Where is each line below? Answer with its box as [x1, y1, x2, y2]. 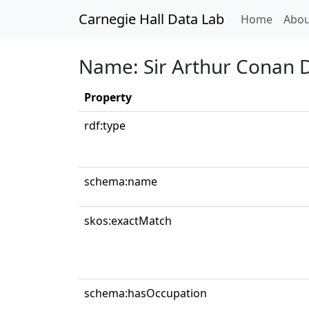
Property [84, 90, 132, 105]
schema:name [84, 174, 157, 189]
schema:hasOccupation [84, 286, 207, 301]
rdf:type [84, 118, 126, 133]
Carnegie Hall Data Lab [79, 10, 224, 28]
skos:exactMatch [84, 213, 172, 228]
